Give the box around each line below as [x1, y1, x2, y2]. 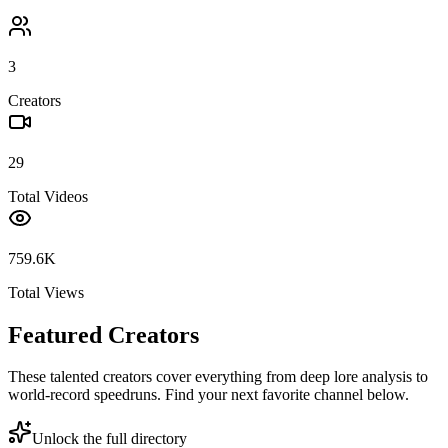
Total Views [8, 283, 84, 301]
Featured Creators [8, 321, 199, 348]
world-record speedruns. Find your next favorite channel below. [8, 386, 409, 404]
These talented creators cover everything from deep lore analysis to [8, 368, 428, 386]
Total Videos [8, 187, 88, 205]
